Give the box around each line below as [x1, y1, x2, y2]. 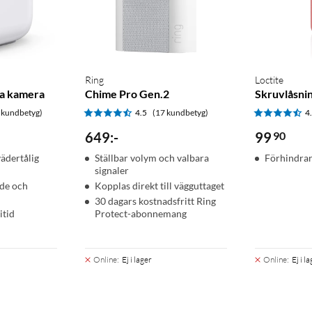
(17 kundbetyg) [152, 107, 208, 118]
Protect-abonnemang [94, 208, 187, 220]
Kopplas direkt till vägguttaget [94, 180, 224, 192]
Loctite [255, 74, 284, 86]
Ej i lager [121, 254, 152, 265]
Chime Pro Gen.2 [84, 87, 169, 101]
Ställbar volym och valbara [94, 152, 209, 164]
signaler [94, 164, 129, 177]
